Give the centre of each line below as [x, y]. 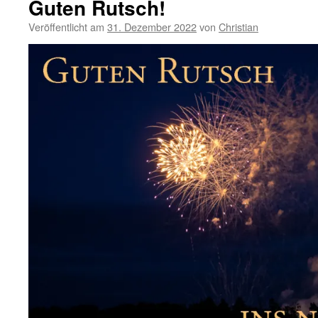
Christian [238, 27]
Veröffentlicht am [66, 27]
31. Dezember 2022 [152, 27]
